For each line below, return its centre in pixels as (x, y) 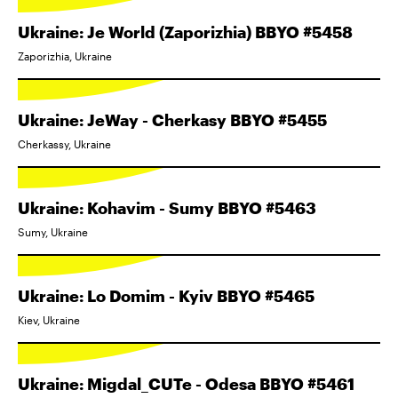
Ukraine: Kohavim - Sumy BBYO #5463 (167, 208)
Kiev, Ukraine (49, 320)
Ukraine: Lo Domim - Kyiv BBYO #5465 (166, 296)
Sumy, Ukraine (53, 232)
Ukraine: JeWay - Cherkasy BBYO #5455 (172, 120)
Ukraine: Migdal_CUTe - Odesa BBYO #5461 (186, 384)
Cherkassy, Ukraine (64, 144)
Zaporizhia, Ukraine (65, 56)
